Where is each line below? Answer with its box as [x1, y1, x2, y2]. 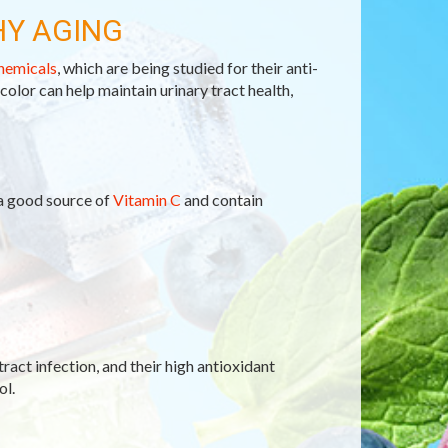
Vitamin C [112, 190, 181, 209]
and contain [180, 190, 263, 209]
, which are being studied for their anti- [56, 58, 318, 77]
